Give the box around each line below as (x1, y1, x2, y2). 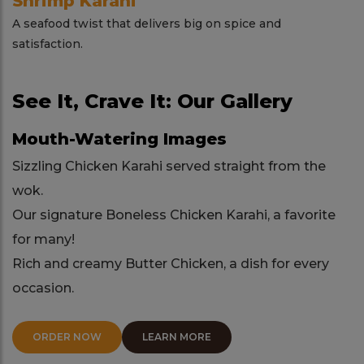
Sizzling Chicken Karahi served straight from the (12, 158, 326, 175)
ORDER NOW (32, 331, 102, 344)
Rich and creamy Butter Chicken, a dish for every (12, 256, 329, 272)
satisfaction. (12, 37, 83, 52)
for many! (12, 232, 75, 248)
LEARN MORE (142, 331, 211, 344)
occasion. (12, 280, 74, 297)
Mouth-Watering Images (12, 129, 227, 149)
